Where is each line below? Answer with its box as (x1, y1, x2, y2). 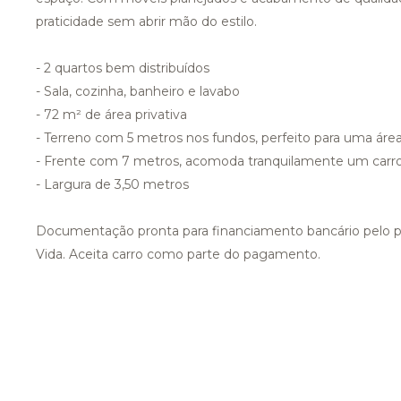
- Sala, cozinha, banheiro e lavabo (36, 83, 240, 99)
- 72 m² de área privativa (36, 107, 187, 123)
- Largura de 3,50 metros (36, 176, 189, 192)
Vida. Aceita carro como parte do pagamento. (36, 246, 320, 262)
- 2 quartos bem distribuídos (36, 60, 209, 76)
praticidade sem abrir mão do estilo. (36, 13, 257, 30)
